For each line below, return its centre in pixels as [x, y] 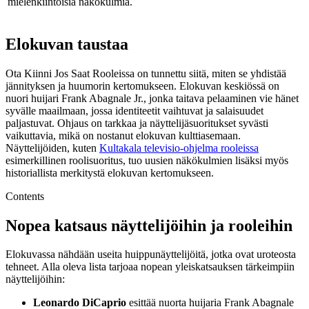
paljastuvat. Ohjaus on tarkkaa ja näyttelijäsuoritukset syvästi [137, 123]
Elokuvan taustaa [67, 44]
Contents [25, 196]
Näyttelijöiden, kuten [52, 148]
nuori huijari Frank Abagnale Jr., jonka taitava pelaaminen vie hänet [152, 98]
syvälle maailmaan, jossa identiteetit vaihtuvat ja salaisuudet [134, 110]
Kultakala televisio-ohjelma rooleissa [179, 148]
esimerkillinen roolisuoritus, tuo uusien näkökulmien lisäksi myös [147, 160]
